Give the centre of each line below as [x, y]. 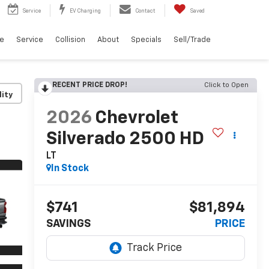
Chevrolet [136, 119]
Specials [146, 40]
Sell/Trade [192, 40]
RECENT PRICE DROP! [89, 85]
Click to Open [226, 85]
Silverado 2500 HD [125, 140]
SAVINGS [68, 224]
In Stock [70, 169]
